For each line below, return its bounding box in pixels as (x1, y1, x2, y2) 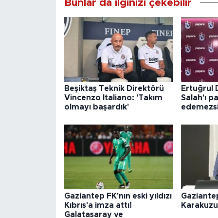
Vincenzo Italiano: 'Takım (64, 94, 163, 102)
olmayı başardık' (64, 103, 129, 111)
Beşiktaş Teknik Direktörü (64, 85, 164, 93)
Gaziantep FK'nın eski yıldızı (64, 192, 172, 200)
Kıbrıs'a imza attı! (64, 201, 132, 209)
